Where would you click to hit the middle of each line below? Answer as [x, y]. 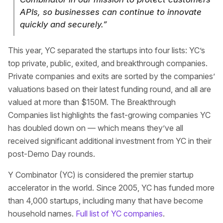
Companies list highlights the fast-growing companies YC [109, 115]
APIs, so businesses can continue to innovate [111, 12]
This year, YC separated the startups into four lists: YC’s [107, 50]
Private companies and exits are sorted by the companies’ [111, 76]
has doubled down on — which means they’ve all [96, 128]
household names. [42, 214]
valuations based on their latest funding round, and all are [110, 89]
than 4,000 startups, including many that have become [106, 201]
